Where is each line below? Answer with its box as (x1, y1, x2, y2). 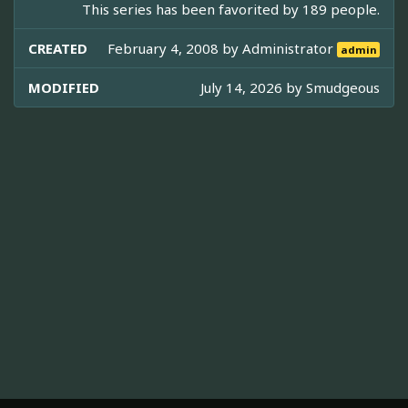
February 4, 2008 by (107, 39, 243, 58)
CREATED (28, 39, 87, 58)
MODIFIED (28, 78, 99, 97)
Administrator (242, 39, 338, 58)
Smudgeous (306, 78, 380, 97)
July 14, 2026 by (200, 78, 306, 97)
